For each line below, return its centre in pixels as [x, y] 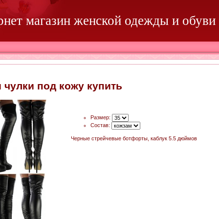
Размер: [100, 118]
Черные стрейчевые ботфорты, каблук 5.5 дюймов [134, 139]
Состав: [100, 125]
